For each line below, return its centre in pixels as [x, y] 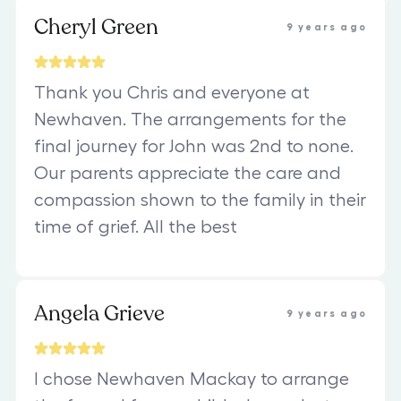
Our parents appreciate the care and [188, 173]
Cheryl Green [96, 27]
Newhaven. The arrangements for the [190, 119]
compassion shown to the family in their [200, 200]
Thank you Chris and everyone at [172, 93]
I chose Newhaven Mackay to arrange [192, 379]
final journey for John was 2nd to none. [194, 146]
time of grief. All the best [136, 227]
